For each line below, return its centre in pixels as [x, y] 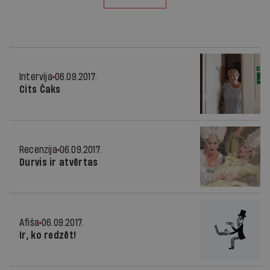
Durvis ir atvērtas [59, 163]
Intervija [36, 77]
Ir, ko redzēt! [48, 236]
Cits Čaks [40, 90]
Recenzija [38, 150]
